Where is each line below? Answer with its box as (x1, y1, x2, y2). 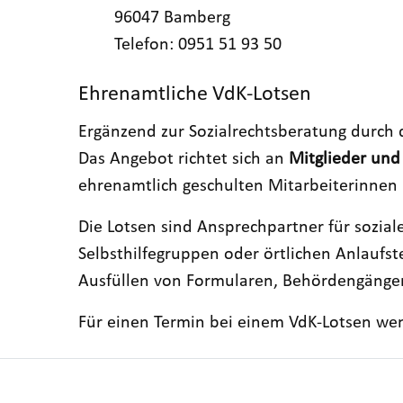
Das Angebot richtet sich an (78, 149, 289, 168)
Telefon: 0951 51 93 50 (114, 36, 282, 55)
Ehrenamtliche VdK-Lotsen (78, 83, 311, 105)
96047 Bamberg (114, 9, 230, 28)
